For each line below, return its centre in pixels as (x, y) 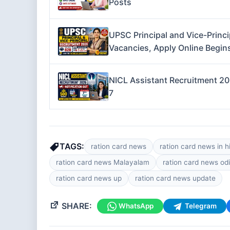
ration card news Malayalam (103, 162)
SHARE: (76, 206)
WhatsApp (136, 206)
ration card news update (175, 178)
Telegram (200, 206)
